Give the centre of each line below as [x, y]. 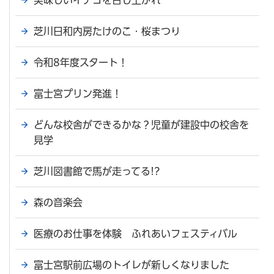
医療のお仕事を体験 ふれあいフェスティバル [135, 233]
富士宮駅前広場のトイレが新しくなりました [131, 265]
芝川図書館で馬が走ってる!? [97, 171]
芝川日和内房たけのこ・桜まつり [107, 31]
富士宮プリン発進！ [78, 93]
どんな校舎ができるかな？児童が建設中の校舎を [141, 124]
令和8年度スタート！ [81, 62]
